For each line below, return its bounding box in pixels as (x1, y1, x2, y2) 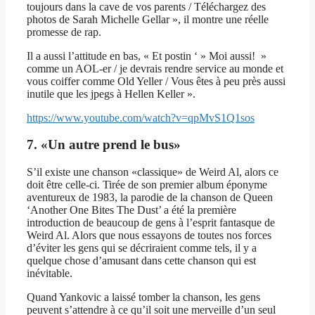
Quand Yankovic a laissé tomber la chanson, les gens (27, 290, 260, 303)
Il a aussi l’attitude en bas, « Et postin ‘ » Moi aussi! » (27, 49, 266, 62)
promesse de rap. (27, 25, 101, 38)
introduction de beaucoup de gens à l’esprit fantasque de (27, 216, 275, 229)
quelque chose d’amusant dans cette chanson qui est (27, 254, 256, 266)
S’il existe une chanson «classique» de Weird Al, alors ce (27, 165, 278, 178)
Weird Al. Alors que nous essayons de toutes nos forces (27, 229, 271, 241)
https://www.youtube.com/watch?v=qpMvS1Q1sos (27, 111, 255, 124)
